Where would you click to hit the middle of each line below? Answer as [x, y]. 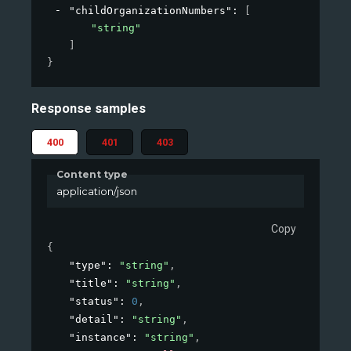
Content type [92, 174]
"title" [91, 284]
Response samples [89, 108]
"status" [94, 302]
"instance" [100, 338]
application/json [96, 191]
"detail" [94, 320]
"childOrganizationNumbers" [150, 11]
